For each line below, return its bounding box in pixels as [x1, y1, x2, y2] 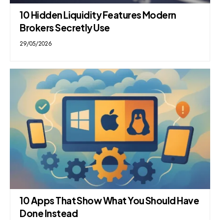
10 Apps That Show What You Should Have [20, 194, 199, 206]
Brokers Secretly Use [20, 22, 110, 34]
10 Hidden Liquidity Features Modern [20, 9, 176, 21]
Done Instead [20, 207, 78, 219]
